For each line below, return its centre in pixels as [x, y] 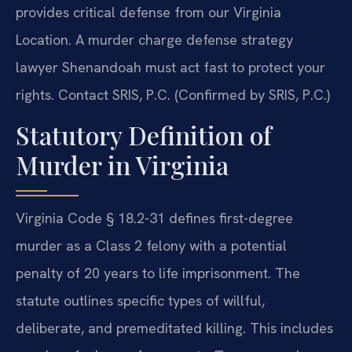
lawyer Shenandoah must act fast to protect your [170, 68]
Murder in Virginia [122, 164]
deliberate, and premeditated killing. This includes [174, 328]
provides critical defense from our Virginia [148, 13]
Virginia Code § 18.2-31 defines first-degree [154, 218]
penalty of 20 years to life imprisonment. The [158, 273]
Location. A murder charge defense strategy [154, 40]
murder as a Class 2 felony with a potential [151, 245]
